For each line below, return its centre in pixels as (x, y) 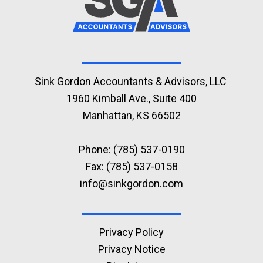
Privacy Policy (131, 232)
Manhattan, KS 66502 (131, 115)
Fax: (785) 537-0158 (131, 166)
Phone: (96, 149)
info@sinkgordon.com (131, 183)
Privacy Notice (131, 249)
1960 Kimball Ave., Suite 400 (131, 98)
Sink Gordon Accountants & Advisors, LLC (131, 81)
